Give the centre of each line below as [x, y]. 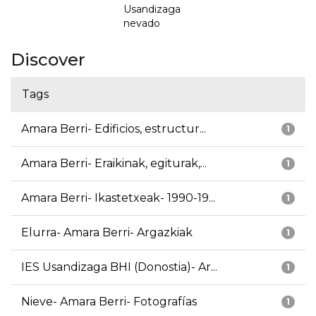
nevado [142, 24]
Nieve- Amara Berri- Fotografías [109, 302]
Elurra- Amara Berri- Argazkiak [107, 233]
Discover [48, 60]
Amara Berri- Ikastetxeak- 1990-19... [118, 198]
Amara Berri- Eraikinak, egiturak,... [114, 164]
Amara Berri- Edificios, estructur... [114, 129]
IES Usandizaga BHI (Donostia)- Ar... [119, 267]
